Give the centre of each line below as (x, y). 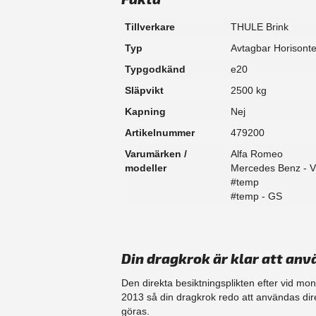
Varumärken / (156, 154)
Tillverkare (150, 27)
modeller (146, 168)
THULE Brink (260, 27)
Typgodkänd (155, 69)
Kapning (145, 112)
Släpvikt (144, 91)
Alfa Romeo (257, 154)
